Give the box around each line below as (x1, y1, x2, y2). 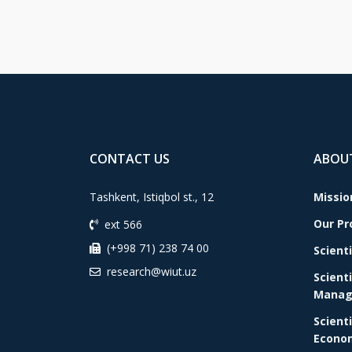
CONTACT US (90, 150, 170, 167)
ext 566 (104, 217, 142, 232)
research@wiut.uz (107, 264, 196, 279)
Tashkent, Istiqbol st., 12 (90, 189, 214, 204)
